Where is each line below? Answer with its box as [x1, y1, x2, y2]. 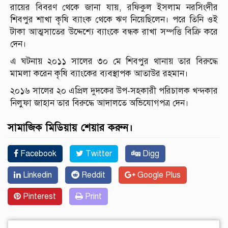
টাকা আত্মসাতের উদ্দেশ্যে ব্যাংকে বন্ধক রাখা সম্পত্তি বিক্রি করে [10, 26, 218, 38]
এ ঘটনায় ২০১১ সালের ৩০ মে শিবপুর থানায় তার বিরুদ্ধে [10, 56, 218, 67]
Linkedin [21, 170, 52, 181]
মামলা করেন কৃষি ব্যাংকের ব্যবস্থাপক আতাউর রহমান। [10, 68, 188, 79]
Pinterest [21, 191, 56, 202]
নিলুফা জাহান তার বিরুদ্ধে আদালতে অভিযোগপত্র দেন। [10, 98, 189, 109]
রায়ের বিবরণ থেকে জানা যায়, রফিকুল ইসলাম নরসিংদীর [10, 2, 218, 13]
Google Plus [135, 170, 181, 181]
